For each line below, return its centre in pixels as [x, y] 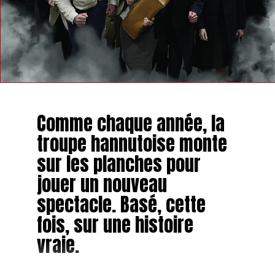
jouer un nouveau [102, 184]
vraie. [58, 245]
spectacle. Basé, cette [121, 204]
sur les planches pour [118, 164]
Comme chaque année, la [130, 123]
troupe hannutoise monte [132, 143]
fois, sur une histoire [115, 224]
